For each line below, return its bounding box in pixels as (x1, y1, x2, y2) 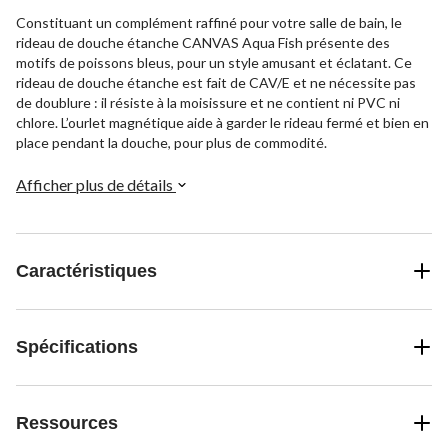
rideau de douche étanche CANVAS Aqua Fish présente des (16, 33, 390, 51)
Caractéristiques (16, 260, 157, 281)
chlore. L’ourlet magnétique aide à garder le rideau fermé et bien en (16, 113, 429, 131)
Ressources (16, 412, 118, 433)
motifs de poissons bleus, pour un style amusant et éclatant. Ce (16, 53, 412, 71)
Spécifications (16, 336, 138, 357)
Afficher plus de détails (16, 174, 176, 194)
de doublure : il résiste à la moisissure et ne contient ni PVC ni (16, 93, 400, 111)
